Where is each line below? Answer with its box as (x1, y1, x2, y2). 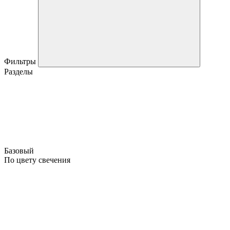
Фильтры (4, 56, 38, 66)
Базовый (4, 146, 36, 155)
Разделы (4, 67, 33, 76)
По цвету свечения (4, 155, 70, 164)
